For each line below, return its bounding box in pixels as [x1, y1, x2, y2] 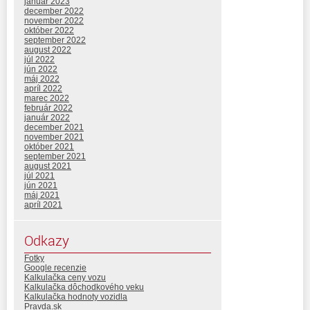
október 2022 [24, 26, 74, 36]
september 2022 [24, 35, 86, 46]
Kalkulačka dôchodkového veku [24, 282, 144, 293]
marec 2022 [24, 93, 69, 104]
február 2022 [24, 103, 73, 113]
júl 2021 [24, 171, 55, 181]
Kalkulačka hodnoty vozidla [24, 292, 127, 302]
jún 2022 [24, 64, 57, 75]
